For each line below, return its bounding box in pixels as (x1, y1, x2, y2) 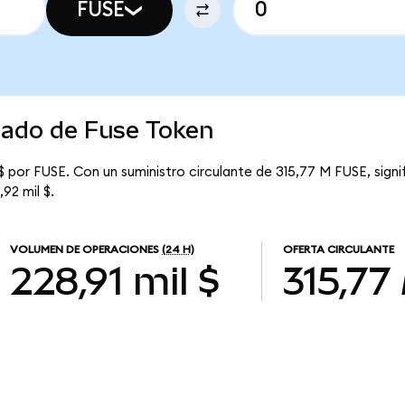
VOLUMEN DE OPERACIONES (10, 244, 160, 256)
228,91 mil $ (10, 259, 221, 303)
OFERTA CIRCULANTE (282, 244, 394, 256)
